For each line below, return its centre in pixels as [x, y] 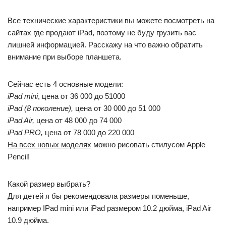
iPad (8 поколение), [40, 108]
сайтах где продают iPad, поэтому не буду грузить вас [102, 33]
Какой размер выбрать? [49, 184]
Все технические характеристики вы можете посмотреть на [111, 20]
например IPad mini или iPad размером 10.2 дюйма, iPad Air [109, 208]
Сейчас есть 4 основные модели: [65, 84]
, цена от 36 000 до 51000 [81, 96]
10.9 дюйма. [28, 220]
